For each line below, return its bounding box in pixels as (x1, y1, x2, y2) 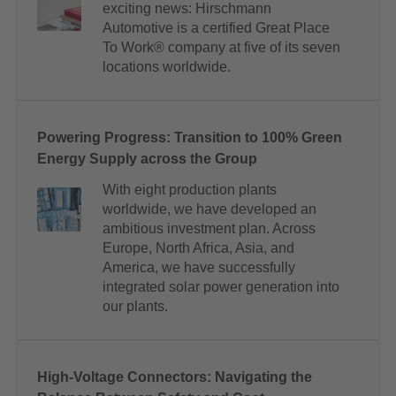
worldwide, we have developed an (103, 202, 316, 217)
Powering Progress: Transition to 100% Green (37, 130, 342, 146)
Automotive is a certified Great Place (103, 20, 330, 36)
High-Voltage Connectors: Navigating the (37, 369, 312, 385)
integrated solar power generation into (103, 279, 339, 295)
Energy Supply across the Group (37, 151, 257, 167)
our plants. (103, 299, 168, 315)
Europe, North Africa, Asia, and (103, 240, 294, 256)
